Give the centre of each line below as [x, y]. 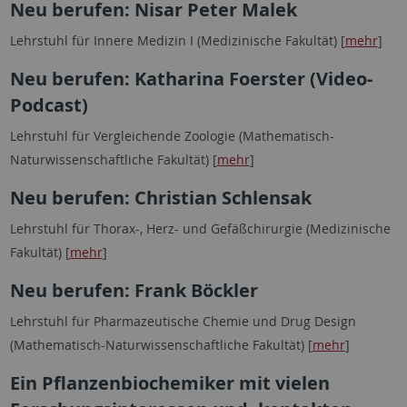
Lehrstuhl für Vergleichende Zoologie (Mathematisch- [172, 136]
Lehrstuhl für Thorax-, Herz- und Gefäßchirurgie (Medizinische [200, 228]
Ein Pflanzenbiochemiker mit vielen [169, 383]
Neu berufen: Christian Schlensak [160, 198]
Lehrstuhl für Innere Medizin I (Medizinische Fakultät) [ [177, 40]
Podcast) [49, 105]
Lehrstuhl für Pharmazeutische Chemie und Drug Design [183, 321]
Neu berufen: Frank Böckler [134, 290]
